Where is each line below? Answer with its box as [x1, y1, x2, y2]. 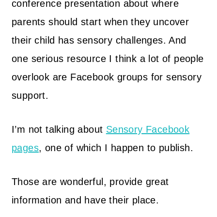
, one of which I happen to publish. [39, 142, 197, 153]
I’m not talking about [12, 124, 106, 135]
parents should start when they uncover [12, 16, 189, 27]
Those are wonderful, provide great [12, 176, 169, 187]
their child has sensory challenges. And [12, 35, 186, 46]
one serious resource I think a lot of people [12, 53, 204, 64]
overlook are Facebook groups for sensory [12, 72, 201, 82]
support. [12, 90, 49, 101]
